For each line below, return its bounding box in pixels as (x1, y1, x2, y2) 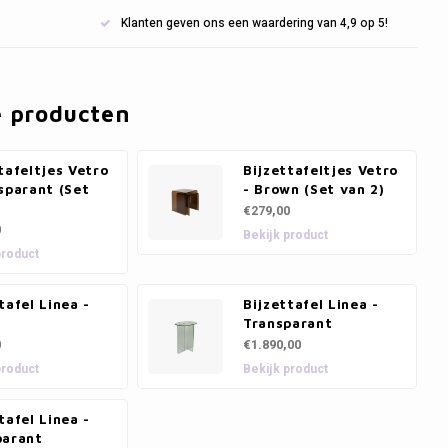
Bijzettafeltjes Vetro (243, 162, 398, 178)
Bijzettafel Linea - (243, 296, 379, 312)
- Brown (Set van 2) (243, 181, 385, 197)
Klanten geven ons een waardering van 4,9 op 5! (120, 14, 388, 32)
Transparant (243, 315, 333, 331)
